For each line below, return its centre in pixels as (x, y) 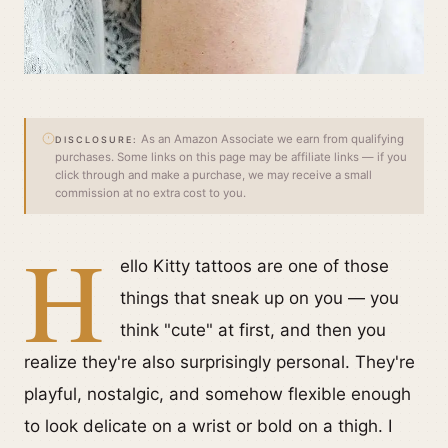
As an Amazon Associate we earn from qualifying (271, 139)
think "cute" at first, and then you (253, 330)
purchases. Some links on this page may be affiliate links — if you (231, 157)
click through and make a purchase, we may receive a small (213, 175)
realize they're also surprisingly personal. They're (219, 362)
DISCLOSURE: (96, 139)
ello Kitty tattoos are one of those (254, 266)
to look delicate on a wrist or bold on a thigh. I (208, 426)
